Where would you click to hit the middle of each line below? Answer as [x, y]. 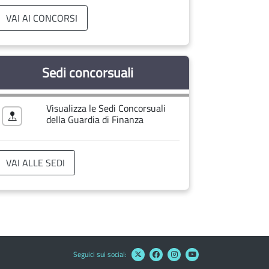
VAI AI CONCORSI [42, 18]
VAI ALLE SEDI [35, 162]
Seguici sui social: [100, 254]
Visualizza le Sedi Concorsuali [106, 108]
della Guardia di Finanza [95, 119]
